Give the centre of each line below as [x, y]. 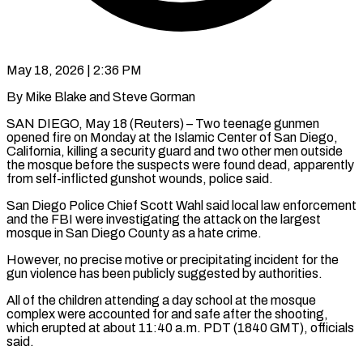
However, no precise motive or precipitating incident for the [173, 259]
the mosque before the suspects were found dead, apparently [180, 164]
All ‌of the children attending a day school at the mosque [161, 300]
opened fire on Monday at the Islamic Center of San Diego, [172, 137]
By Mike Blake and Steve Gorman [101, 96]
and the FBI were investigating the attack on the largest [164, 219]
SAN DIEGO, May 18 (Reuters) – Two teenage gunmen [163, 123]
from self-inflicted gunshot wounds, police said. [140, 178]
